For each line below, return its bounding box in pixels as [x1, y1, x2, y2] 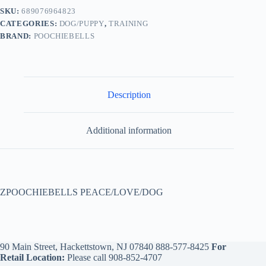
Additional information [86, 125, 172, 136]
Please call [65, 252, 109, 263]
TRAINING [108, 18, 148, 28]
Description [107, 89, 151, 100]
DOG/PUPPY [59, 18, 104, 28]
